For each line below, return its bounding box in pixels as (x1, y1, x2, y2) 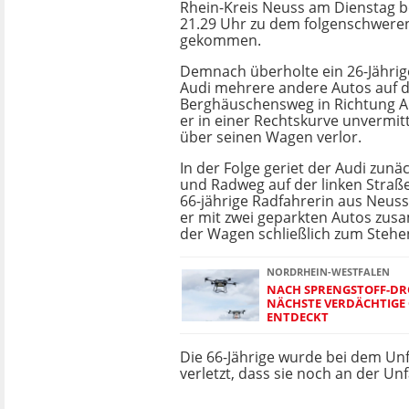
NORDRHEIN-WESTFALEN (267, 265, 390, 278)
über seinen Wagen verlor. (180, 127, 362, 147)
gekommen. (180, 30, 261, 50)
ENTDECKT (267, 309, 329, 325)
